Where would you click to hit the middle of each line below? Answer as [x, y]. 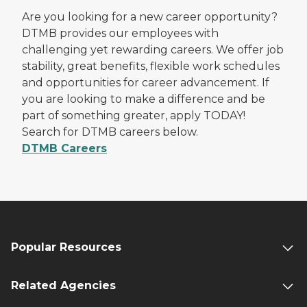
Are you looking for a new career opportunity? [150, 16]
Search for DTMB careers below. [110, 132]
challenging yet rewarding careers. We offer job [153, 49]
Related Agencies [63, 285]
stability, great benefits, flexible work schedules [151, 66]
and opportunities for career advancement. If [146, 82]
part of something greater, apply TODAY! [134, 115]
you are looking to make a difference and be [144, 99]
